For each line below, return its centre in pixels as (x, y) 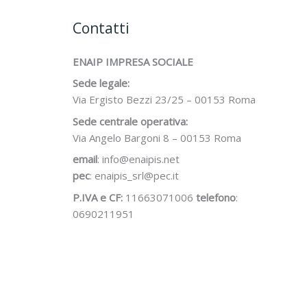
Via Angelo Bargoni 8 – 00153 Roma (157, 137)
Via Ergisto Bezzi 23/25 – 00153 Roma (164, 100)
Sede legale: (101, 83)
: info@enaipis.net (138, 159)
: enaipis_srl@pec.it (134, 176)
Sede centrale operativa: (130, 121)
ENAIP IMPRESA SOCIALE (133, 61)
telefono (216, 197)
